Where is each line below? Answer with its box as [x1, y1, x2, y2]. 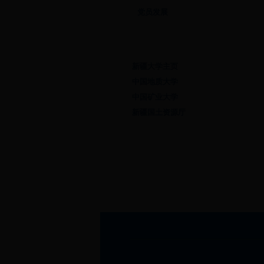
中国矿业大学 [132, 93, 178, 101]
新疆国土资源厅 [132, 108, 186, 117]
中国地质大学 [132, 77, 178, 86]
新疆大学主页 [132, 62, 178, 71]
